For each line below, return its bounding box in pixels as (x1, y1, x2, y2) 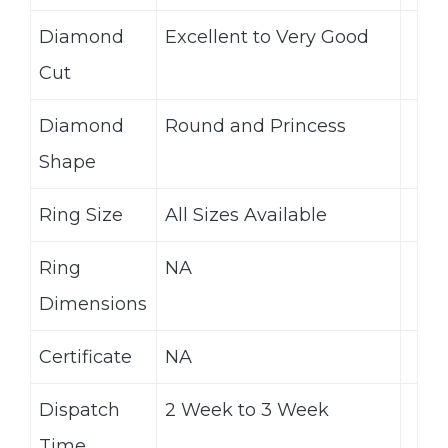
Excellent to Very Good (165, 26, 369, 49)
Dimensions (39, 293, 147, 316)
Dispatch (39, 399, 120, 422)
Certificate (39, 346, 132, 369)
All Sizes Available (165, 204, 327, 227)
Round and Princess (165, 115, 346, 138)
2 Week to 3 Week (165, 399, 329, 422)
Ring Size (39, 204, 123, 227)
